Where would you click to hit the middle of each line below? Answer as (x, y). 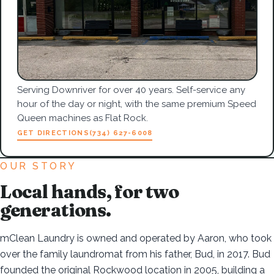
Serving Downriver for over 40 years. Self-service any (131, 90)
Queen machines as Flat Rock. (82, 118)
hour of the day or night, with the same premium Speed (136, 104)
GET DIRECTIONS (53, 133)
